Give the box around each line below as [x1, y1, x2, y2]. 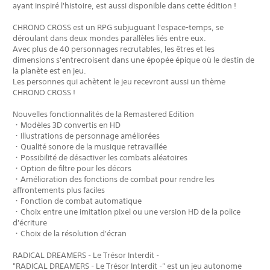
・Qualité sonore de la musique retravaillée [13, 141, 167, 152]
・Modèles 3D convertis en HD [13, 119, 121, 130]
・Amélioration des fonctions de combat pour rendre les [13, 174, 215, 184]
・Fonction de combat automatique [13, 195, 142, 206]
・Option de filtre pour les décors [13, 163, 131, 174]
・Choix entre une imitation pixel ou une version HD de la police [13, 206, 240, 217]
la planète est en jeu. [13, 65, 86, 76]
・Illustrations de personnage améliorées [13, 130, 160, 141]
